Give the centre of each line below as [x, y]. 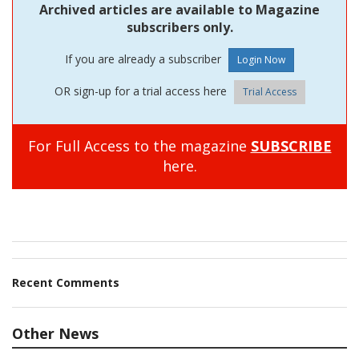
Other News [55, 333]
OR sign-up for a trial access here [142, 91]
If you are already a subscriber [145, 58]
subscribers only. [179, 27]
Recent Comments [66, 282]
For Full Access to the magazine [139, 145]
